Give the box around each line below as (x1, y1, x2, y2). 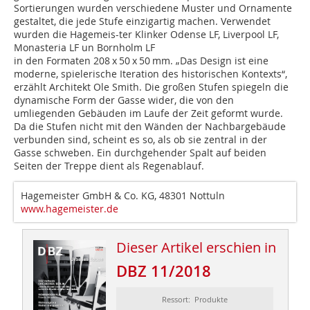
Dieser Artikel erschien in (116, 238, 276, 257)
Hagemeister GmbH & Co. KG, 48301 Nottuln (21, 189, 225, 203)
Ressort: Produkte (161, 294, 228, 305)
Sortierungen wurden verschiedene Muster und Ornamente (14, 1, 292, 15)
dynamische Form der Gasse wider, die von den (14, 93, 234, 107)
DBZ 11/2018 (116, 261, 211, 282)
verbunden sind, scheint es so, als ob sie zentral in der (14, 133, 267, 147)
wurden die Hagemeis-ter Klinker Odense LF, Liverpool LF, (14, 28, 279, 42)
